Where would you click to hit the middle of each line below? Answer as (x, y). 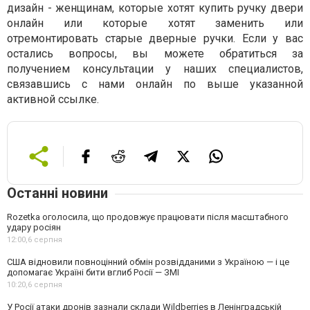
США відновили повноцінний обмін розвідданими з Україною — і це (148, 262)
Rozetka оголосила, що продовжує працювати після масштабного (148, 217)
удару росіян (34, 227)
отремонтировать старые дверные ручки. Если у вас (155, 38)
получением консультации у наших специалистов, (155, 69)
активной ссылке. (54, 99)
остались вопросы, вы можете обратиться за (155, 54)
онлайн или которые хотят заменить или (155, 23)
